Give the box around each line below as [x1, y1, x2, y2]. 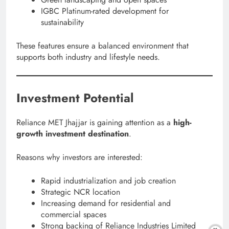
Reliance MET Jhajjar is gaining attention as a [16, 116, 173, 128]
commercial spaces [41, 208, 106, 220]
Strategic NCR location [41, 186, 120, 198]
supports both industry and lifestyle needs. [16, 51, 160, 63]
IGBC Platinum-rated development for [41, 5, 169, 17]
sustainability [41, 16, 84, 28]
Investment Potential [16, 89, 133, 107]
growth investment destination [16, 127, 129, 140]
